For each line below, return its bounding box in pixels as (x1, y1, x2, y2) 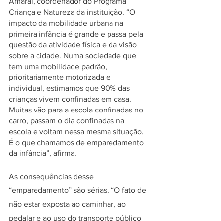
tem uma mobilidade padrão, (9, 62, 109, 71)
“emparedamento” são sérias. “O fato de (9, 185, 148, 194)
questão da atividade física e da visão (9, 40, 139, 49)
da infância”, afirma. (9, 148, 76, 157)
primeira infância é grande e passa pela (9, 29, 145, 38)
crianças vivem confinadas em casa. (9, 94, 133, 103)
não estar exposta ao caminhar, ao (9, 199, 128, 208)
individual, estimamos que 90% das (9, 83, 132, 92)
